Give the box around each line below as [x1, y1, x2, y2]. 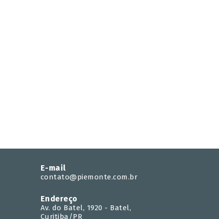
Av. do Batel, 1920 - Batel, [40, 203, 131, 212]
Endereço [40, 194, 78, 203]
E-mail [40, 163, 66, 173]
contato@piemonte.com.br [40, 173, 137, 181]
